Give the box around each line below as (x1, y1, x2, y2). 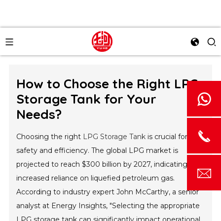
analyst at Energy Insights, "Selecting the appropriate (16, 201, 200, 210)
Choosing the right (16, 132, 83, 141)
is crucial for (146, 132, 188, 141)
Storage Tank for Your (16, 91, 157, 107)
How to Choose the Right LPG (16, 75, 199, 92)
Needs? (16, 106, 62, 122)
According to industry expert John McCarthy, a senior (16, 187, 199, 196)
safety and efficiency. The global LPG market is (16, 146, 179, 155)
